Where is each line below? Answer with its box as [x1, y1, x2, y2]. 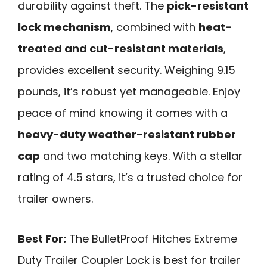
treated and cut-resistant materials [18, 41, 223, 57]
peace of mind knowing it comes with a [18, 105, 228, 121]
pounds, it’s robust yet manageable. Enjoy [18, 84, 240, 100]
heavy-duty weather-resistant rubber [18, 127, 236, 142]
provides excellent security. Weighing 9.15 [18, 63, 235, 78]
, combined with [111, 20, 198, 35]
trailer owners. [18, 191, 93, 207]
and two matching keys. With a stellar [40, 148, 243, 164]
